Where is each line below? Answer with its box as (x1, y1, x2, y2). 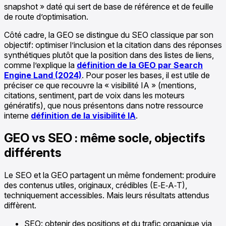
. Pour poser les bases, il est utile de (82, 70, 210, 81)
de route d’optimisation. (4, 12, 88, 22)
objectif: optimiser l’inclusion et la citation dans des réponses (4, 40, 222, 50)
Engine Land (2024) (4, 70, 82, 81)
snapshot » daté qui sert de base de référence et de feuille (4, 2, 213, 12)
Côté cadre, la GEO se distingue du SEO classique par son (4, 30, 213, 40)
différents (4, 145, 62, 160)
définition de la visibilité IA (31, 110, 136, 121)
